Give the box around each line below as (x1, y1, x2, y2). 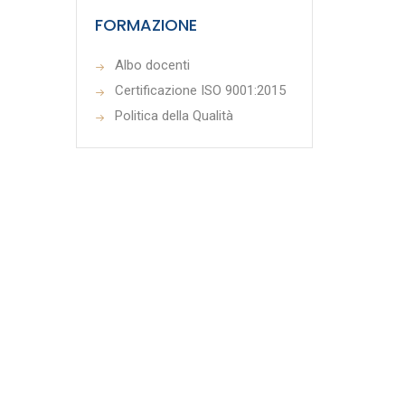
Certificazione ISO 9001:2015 (114, 82, 286, 99)
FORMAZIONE (94, 14, 197, 36)
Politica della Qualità (114, 108, 233, 124)
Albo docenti (114, 57, 190, 73)
